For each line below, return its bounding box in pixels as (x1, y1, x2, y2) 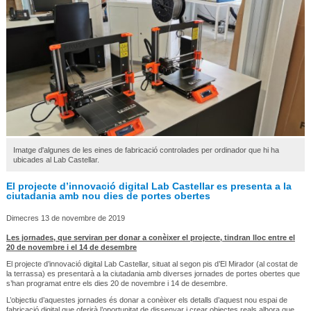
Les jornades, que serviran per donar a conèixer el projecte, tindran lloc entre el (6, 233, 295, 242)
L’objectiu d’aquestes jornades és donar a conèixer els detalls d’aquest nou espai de (6, 295, 287, 304)
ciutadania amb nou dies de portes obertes (6, 190, 210, 201)
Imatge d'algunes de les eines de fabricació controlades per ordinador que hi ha (12, 145, 279, 154)
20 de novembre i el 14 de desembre (6, 242, 137, 251)
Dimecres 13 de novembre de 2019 (6, 213, 125, 222)
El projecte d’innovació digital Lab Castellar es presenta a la (6, 180, 292, 192)
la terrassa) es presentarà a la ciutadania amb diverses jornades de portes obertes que (6, 269, 300, 278)
